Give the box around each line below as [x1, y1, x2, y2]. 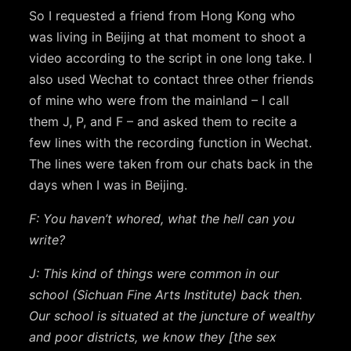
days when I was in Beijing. [29, 176, 188, 193]
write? [29, 231, 66, 248]
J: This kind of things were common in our [29, 265, 280, 281]
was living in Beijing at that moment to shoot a [29, 28, 306, 45]
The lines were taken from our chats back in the [29, 155, 313, 172]
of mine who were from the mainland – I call [29, 92, 290, 108]
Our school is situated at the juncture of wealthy [29, 307, 316, 324]
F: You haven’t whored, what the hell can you [29, 210, 295, 226]
